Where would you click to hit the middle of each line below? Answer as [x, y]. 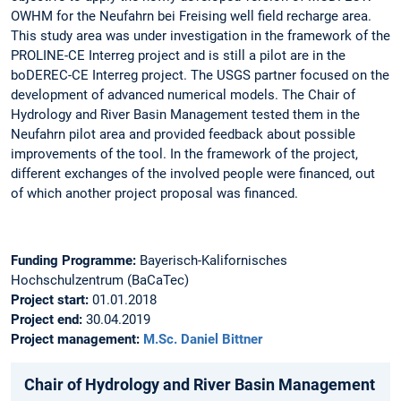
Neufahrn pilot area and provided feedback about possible [183, 135]
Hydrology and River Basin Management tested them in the [185, 115]
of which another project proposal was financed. [154, 194]
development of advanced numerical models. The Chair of [183, 95]
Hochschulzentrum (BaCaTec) [100, 280]
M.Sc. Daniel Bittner [203, 339]
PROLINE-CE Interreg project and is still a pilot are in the [178, 56]
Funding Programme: [73, 260]
